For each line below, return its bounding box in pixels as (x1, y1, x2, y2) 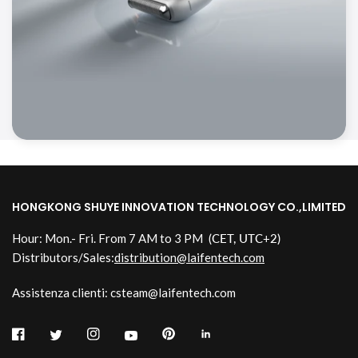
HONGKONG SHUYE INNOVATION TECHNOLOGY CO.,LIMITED (12, 199, 346, 216)
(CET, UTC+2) (205, 231, 281, 246)
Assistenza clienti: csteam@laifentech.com (12, 285, 236, 300)
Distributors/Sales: (12, 250, 114, 265)
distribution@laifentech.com (114, 250, 265, 265)
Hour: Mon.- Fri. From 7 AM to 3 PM (12, 231, 206, 246)
